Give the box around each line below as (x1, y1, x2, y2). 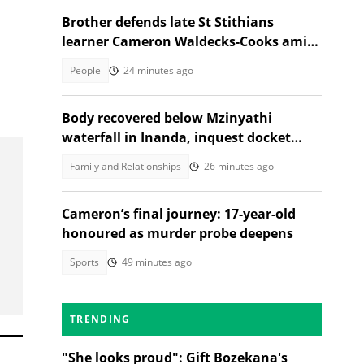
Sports (70, 255, 99, 269)
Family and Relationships (70, 159, 181, 173)
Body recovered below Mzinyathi (62, 109, 272, 127)
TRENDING (70, 312, 131, 326)
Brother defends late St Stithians (62, 13, 274, 31)
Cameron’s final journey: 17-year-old (62, 205, 296, 223)
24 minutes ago (123, 63, 193, 77)
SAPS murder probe (62, 52, 186, 70)
